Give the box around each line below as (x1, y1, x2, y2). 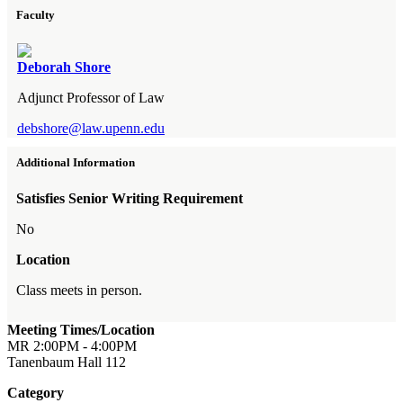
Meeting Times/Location (7, 321, 155, 337)
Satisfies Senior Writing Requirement (16, 190, 243, 206)
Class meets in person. (16, 282, 142, 298)
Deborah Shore (17, 59, 111, 76)
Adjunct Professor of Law (17, 90, 165, 106)
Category (7, 384, 64, 400)
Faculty (16, 8, 55, 22)
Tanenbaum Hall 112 (7, 354, 126, 370)
